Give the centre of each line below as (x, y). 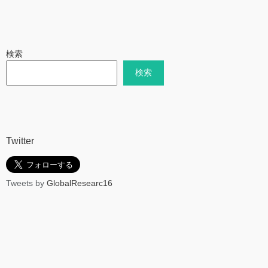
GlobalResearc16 (80, 183)
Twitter (20, 141)
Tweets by (26, 183)
